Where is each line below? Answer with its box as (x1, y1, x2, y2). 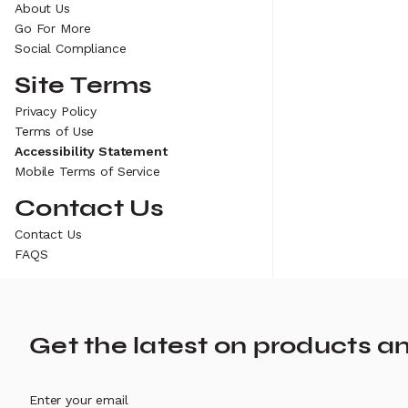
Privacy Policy (15, 104, 97, 118)
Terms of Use (15, 124, 95, 138)
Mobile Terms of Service (15, 164, 160, 178)
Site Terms (15, 71, 153, 99)
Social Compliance (15, 41, 127, 56)
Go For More (15, 21, 91, 36)
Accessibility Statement (15, 144, 168, 158)
